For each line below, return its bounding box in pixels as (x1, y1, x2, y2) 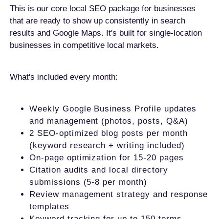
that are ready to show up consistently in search (10, 16, 185, 25)
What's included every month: (10, 72, 118, 82)
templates (29, 202, 69, 211)
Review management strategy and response (29, 190, 208, 199)
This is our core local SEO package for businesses (10, 4, 196, 13)
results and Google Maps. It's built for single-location (10, 28, 202, 38)
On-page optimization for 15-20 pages (29, 153, 184, 162)
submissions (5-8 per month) (29, 177, 147, 187)
